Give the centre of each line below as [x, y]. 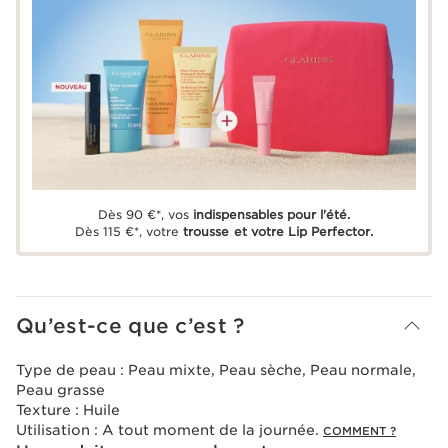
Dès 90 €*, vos [145, 214]
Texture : [49, 409]
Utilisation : [59, 429]
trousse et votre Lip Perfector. [276, 231]
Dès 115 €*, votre [127, 231]
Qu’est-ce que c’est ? [130, 325]
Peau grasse [60, 389]
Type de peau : [72, 369]
